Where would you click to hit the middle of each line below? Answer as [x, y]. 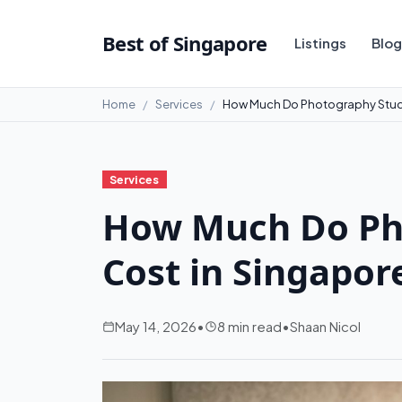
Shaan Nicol [325, 326]
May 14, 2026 [156, 326]
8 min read [249, 326]
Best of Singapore [185, 44]
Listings [320, 43]
